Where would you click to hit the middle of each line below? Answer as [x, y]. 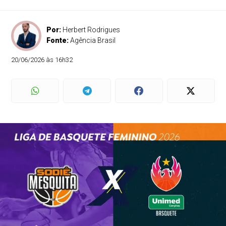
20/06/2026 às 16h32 [42, 60]
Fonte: [59, 40]
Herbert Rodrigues [92, 30]
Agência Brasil [93, 40]
